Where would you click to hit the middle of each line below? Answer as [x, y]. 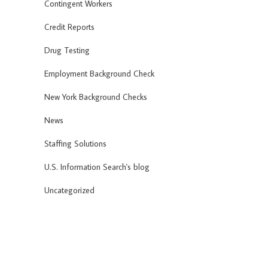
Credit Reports [69, 27]
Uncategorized [69, 191]
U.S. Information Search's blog [97, 167]
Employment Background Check [99, 74]
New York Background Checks [96, 97]
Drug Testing [67, 51]
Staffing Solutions [75, 144]
